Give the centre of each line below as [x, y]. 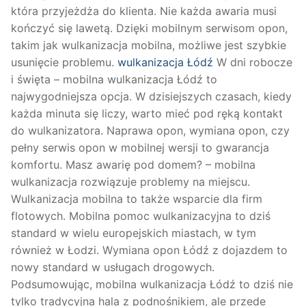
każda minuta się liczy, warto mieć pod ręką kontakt [147, 113]
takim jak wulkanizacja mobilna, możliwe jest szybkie [149, 45]
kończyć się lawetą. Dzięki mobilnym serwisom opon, [149, 28]
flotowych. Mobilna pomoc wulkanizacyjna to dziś [141, 215]
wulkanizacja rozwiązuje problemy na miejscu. [130, 181]
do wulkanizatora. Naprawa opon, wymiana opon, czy [150, 130]
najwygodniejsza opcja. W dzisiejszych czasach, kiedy [151, 96]
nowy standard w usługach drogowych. [113, 267]
